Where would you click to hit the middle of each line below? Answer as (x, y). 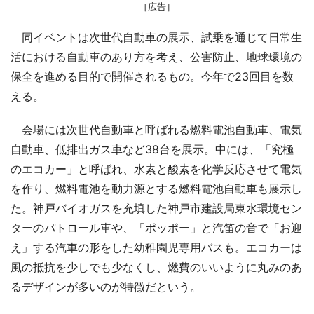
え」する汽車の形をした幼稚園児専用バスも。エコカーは (156, 247)
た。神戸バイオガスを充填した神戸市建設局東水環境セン (156, 208)
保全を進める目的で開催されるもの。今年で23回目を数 (152, 76)
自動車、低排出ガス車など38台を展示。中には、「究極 (152, 149)
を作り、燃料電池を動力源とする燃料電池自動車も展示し (156, 188)
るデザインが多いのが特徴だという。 (106, 286)
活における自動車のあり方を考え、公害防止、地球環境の (156, 56)
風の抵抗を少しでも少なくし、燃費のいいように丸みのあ (156, 267)
